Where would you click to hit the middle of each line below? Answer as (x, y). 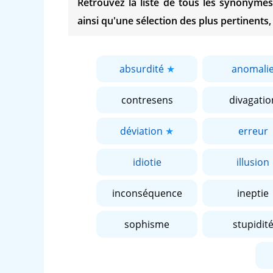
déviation (141, 131)
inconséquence (147, 193)
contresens (147, 100)
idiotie (147, 162)
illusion (253, 162)
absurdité (141, 69)
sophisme (147, 224)
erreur (253, 131)
